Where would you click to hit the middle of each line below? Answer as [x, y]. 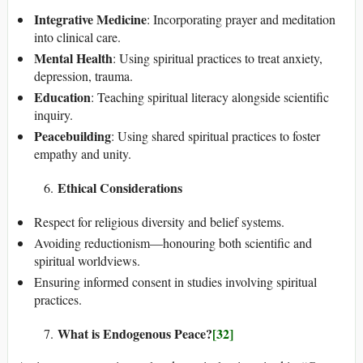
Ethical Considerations [120, 187]
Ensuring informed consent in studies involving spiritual [175, 281]
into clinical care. [77, 36]
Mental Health [73, 58]
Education [62, 96]
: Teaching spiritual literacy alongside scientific [210, 96]
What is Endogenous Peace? [135, 333]
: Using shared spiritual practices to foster [216, 135]
